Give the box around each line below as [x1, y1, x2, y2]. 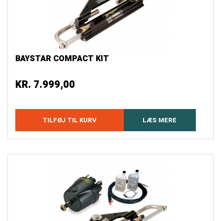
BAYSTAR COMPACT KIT [15, 53, 109, 65]
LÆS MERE [143, 115, 177, 125]
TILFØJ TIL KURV [42, 115, 97, 125]
